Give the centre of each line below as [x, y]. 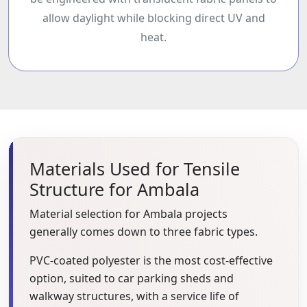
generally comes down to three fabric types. [144, 231]
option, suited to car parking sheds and [132, 278]
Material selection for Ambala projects [128, 213]
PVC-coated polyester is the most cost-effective [151, 260]
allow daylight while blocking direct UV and [153, 22]
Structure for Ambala [114, 189]
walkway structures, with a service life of [134, 296]
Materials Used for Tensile [135, 168]
